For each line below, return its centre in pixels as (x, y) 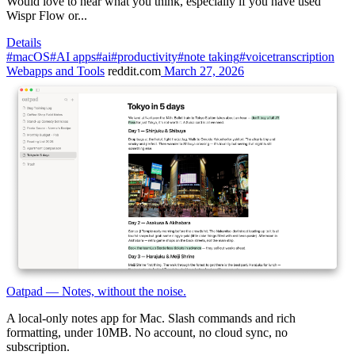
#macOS (28, 56)
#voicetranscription (287, 56)
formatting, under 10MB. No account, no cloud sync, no (147, 333)
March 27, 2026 (202, 71)
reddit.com (133, 71)
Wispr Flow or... (47, 15)
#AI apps (73, 56)
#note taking (208, 56)
